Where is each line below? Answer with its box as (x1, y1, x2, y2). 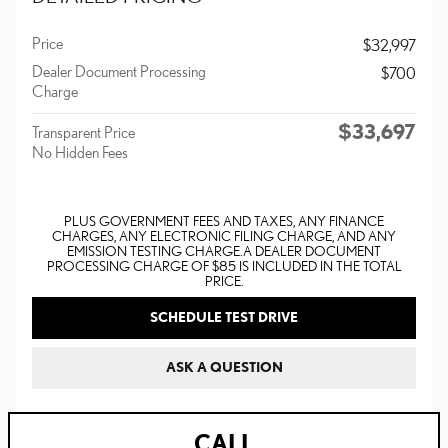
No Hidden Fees (32, 143, 128, 161)
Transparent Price (32, 123, 135, 141)
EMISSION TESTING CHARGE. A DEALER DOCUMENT (67, 243, 381, 259)
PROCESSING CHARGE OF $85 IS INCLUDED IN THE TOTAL (46, 258, 402, 274)
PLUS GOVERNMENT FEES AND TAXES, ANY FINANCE (64, 213, 384, 229)
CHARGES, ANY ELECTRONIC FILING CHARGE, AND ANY (52, 228, 396, 244)
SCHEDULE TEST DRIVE (150, 309, 298, 326)
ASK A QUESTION (165, 358, 283, 375)
